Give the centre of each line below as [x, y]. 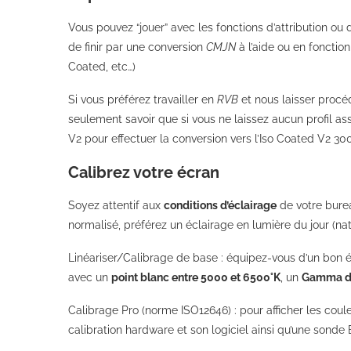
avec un [90, 277]
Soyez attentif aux [116, 205]
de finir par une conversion [137, 47]
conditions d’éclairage [220, 205]
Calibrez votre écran [144, 172]
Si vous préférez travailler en [143, 100]
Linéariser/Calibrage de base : [147, 258]
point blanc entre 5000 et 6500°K [196, 277]
